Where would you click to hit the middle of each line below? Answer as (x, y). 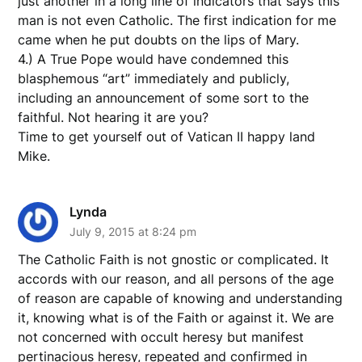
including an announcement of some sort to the (164, 97)
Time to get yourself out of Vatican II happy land (167, 136)
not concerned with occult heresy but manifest (161, 337)
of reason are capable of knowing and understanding (181, 298)
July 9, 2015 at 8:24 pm (133, 231)
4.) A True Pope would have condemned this (154, 59)
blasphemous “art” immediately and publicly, (154, 78)
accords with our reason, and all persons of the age (176, 278)
